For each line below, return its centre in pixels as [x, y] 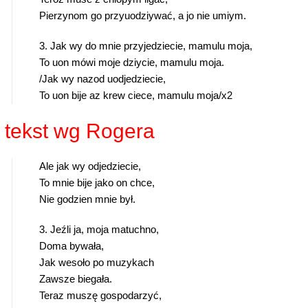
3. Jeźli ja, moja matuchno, [99, 230]
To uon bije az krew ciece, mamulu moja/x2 [136, 96]
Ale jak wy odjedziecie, [90, 166]
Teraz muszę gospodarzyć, [101, 296]
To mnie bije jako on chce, [97, 183]
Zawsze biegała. [76, 279]
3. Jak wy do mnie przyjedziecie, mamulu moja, [146, 46]
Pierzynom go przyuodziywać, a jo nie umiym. [143, 16]
